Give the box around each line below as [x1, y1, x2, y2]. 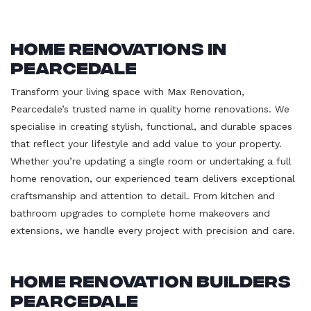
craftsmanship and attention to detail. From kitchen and [10, 190, 275, 201]
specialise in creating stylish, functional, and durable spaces [10, 120, 292, 132]
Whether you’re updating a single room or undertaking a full [10, 155, 292, 167]
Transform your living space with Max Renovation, [10, 85, 244, 97]
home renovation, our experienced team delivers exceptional [10, 172, 295, 184]
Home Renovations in [10, 36, 226, 57]
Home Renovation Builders [10, 269, 291, 289]
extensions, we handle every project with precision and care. [10, 224, 295, 236]
